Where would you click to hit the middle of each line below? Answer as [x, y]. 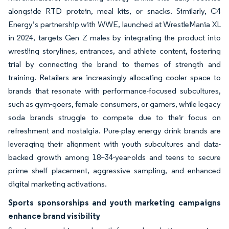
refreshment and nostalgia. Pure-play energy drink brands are [114, 131]
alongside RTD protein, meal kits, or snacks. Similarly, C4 [114, 11]
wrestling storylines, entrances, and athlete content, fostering [114, 51]
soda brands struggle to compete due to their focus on [114, 118]
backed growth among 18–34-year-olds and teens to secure [114, 157]
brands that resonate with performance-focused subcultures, [114, 91]
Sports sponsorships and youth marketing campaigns [114, 203]
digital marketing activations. [58, 184]
